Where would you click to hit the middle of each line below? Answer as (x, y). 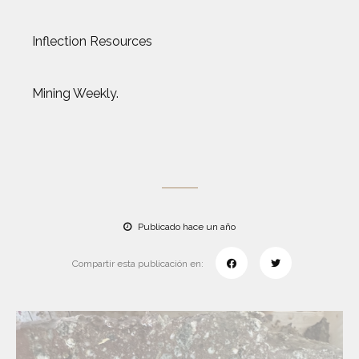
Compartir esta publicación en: (137, 264)
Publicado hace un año (186, 227)
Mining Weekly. (75, 93)
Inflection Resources (92, 41)
